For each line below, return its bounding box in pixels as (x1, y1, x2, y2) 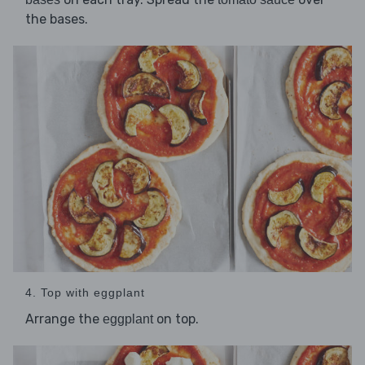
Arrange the (25, 310, 103, 327)
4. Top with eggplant (25, 285, 145, 299)
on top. (153, 310, 199, 327)
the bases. (25, 11, 88, 28)
